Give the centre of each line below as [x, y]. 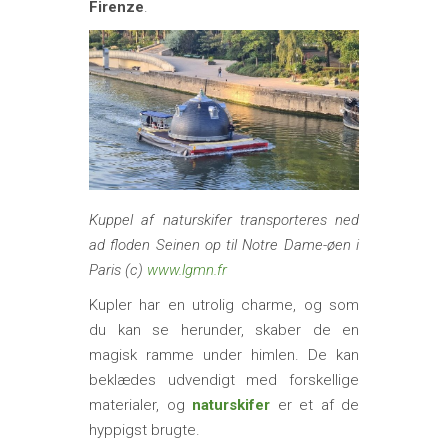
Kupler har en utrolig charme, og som [224, 305]
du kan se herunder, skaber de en [224, 330]
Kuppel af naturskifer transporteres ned [224, 220]
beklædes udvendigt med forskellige [224, 380]
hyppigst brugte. [144, 430]
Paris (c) [118, 270]
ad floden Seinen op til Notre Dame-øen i [224, 245]
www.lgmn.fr [187, 270]
